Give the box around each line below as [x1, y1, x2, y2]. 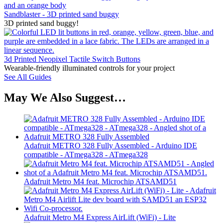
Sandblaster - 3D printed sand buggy [4, 9, 119, 18]
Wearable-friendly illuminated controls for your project [4, 63, 175, 72]
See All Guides [4, 72, 51, 81]
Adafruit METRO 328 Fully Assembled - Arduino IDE [24, 141, 197, 150]
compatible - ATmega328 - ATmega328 [24, 150, 148, 159]
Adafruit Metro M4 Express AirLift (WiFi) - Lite [24, 213, 176, 222]
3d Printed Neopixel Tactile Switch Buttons [4, 54, 140, 63]
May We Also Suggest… [4, 91, 126, 105]
